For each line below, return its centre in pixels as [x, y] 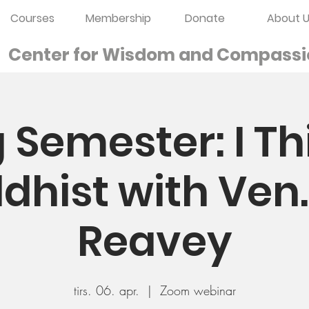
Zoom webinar [198, 290]
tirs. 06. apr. [106, 290]
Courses [32, 18]
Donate [205, 18]
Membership [118, 18]
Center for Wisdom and [111, 55]
